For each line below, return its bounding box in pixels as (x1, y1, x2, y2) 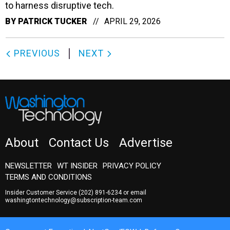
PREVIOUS (11, 47, 60, 59)
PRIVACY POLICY (103, 161, 161, 170)
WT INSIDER (57, 161, 98, 170)
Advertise (119, 135, 172, 150)
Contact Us (49, 135, 109, 150)
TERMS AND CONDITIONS (5, 172, 92, 182)
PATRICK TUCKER (18, 16, 87, 26)
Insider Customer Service (5, 188, 79, 196)
